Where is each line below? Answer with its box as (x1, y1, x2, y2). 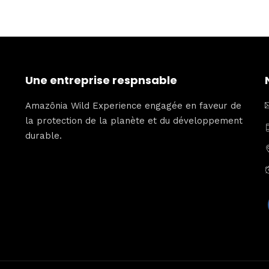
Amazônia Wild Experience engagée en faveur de (25, 100, 241, 111)
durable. (25, 130, 62, 141)
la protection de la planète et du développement (25, 115, 243, 126)
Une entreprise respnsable (25, 73, 177, 88)
